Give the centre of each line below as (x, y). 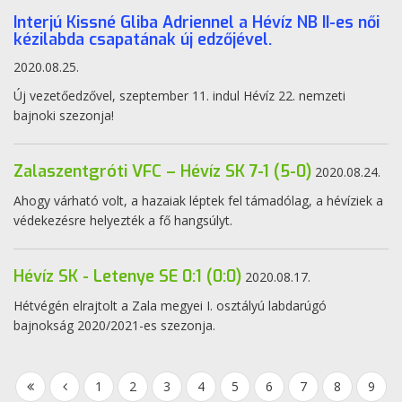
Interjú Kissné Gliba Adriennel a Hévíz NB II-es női (197, 22)
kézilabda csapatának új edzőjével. (143, 39)
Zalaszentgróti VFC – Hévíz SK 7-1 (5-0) (162, 171)
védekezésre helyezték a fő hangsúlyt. (123, 220)
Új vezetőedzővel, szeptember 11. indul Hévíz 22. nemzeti (179, 96)
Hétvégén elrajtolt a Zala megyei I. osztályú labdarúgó (170, 306)
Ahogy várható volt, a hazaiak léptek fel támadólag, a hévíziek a (198, 201)
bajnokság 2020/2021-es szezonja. (114, 325)
